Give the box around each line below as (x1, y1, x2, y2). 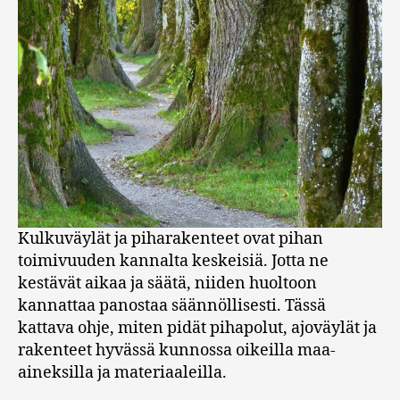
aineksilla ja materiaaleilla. (18, 362, 227, 384)
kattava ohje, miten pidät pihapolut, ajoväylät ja (18, 318, 377, 339)
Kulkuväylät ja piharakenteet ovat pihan (18, 229, 323, 250)
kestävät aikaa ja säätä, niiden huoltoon (18, 273, 317, 295)
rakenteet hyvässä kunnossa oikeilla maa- (18, 340, 336, 362)
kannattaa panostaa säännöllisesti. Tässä (18, 296, 326, 317)
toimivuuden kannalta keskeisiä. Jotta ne (18, 251, 329, 272)
